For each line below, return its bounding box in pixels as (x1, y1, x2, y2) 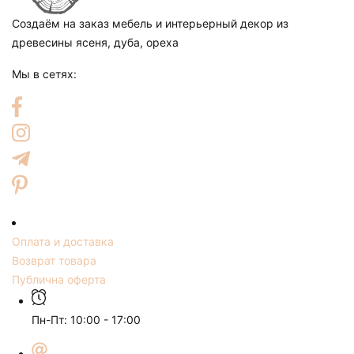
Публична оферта (12, 272, 106, 286)
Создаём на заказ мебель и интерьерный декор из (12, 16, 288, 30)
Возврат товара (12, 253, 96, 267)
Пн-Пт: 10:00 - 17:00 (32, 312, 141, 326)
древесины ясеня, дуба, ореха (12, 35, 179, 49)
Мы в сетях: (12, 66, 77, 81)
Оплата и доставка (12, 234, 114, 248)
